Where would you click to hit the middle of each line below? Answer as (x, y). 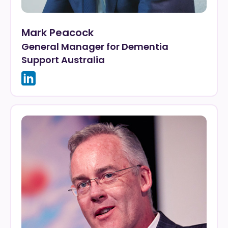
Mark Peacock (58, 33)
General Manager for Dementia (95, 47)
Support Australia (63, 60)
